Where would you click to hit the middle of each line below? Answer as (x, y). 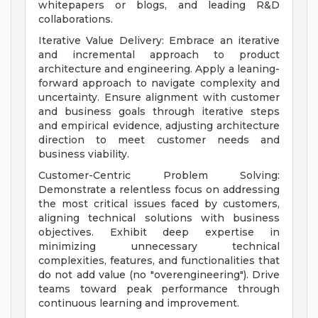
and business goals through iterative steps (159, 112)
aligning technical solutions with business (159, 218)
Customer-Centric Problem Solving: (159, 176)
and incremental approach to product (159, 55)
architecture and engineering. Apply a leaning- (159, 69)
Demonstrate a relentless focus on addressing (159, 190)
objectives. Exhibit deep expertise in (159, 232)
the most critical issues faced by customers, (159, 204)
